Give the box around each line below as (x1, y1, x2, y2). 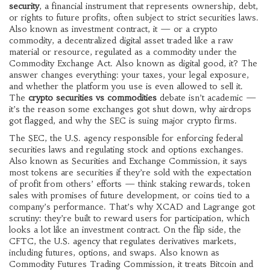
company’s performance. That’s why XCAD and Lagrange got (9, 201, 255, 212)
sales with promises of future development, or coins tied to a (9, 190, 250, 201)
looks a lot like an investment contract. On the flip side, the (9, 224, 241, 235)
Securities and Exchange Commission (72, 155, 218, 166)
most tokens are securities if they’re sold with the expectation (9, 167, 251, 178)
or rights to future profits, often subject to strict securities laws (9, 12, 256, 23)
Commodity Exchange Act (9, 58, 110, 69)
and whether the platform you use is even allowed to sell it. (9, 81, 243, 92)
